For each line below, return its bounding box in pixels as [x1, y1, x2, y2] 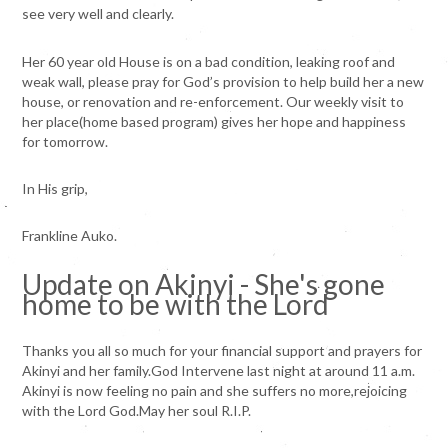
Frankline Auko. [22, 227, 118, 245]
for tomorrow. [22, 132, 109, 150]
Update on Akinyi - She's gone [22, 266, 386, 301]
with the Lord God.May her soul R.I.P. [22, 402, 252, 420]
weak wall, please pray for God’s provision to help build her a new [22, 72, 425, 90]
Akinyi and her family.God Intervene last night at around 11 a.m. [22, 362, 416, 380]
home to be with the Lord [22, 286, 330, 321]
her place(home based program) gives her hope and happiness [22, 112, 407, 130]
